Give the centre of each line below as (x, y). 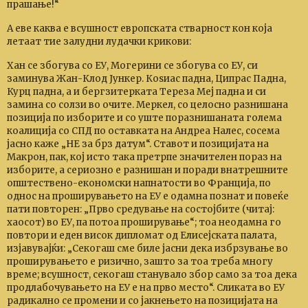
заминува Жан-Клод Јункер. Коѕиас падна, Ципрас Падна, (146, 79)
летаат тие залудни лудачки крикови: (99, 42)
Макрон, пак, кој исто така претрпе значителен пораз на (144, 157)
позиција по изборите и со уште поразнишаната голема (144, 118)
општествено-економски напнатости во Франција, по (139, 183)
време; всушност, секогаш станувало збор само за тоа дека (152, 275)
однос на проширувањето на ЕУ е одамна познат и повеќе (148, 196)
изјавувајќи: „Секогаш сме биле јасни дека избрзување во (147, 249)
